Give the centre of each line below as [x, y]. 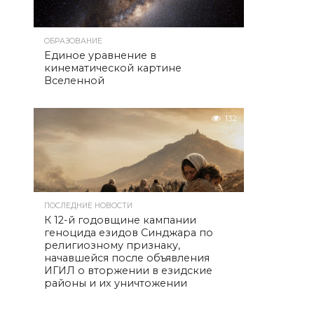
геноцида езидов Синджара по [129, 233]
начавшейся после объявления [127, 258]
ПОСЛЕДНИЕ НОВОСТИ [88, 206]
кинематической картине [113, 68]
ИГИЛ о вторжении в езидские [128, 271]
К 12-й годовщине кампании [120, 220]
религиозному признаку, [112, 245]
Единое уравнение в [100, 55]
